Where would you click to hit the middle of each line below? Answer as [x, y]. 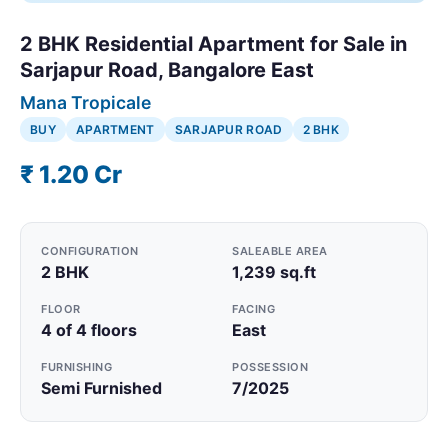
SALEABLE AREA [280, 250]
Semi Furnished [101, 387]
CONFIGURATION [90, 250]
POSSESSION [270, 366]
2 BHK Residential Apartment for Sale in [213, 43]
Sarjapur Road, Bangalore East [167, 69]
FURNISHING [76, 366]
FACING [253, 308]
